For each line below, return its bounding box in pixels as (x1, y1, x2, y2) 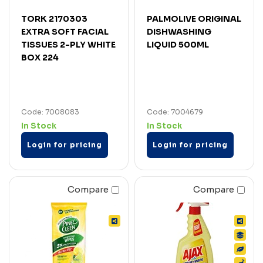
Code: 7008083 (21, 107, 79, 116)
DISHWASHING (147, 26, 211, 37)
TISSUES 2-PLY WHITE (21, 39, 116, 50)
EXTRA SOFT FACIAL (21, 26, 109, 37)
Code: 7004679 (147, 107, 203, 116)
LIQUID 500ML (147, 39, 209, 50)
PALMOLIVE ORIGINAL (147, 13, 241, 24)
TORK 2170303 (21, 13, 87, 24)
